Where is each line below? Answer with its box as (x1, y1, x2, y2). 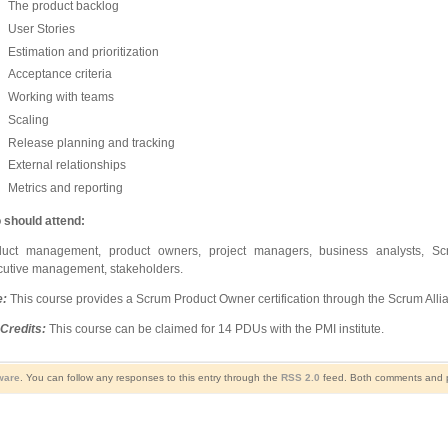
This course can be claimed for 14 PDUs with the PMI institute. (49, 321, 385, 336)
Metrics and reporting (7, 181, 123, 196)
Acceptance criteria (7, 67, 112, 82)
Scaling (7, 112, 49, 127)
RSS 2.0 (280, 372, 320, 383)
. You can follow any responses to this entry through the (19, 372, 281, 383)
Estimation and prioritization (7, 44, 159, 59)
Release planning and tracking (7, 135, 175, 150)
